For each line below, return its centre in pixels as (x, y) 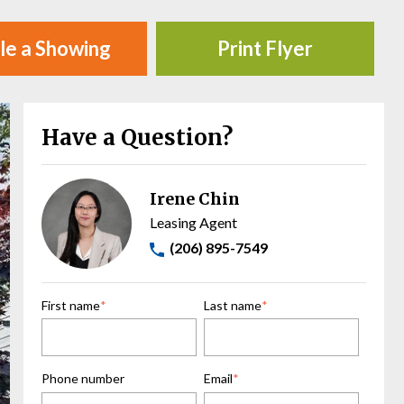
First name (71, 305)
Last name (233, 305)
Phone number (83, 379)
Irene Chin (195, 198)
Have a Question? (137, 137)
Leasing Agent (193, 222)
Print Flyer (265, 48)
